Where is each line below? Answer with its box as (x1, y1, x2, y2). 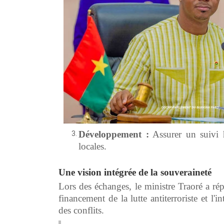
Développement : (78, 128, 149, 139)
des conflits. (58, 204, 104, 215)
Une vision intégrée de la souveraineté (58, 166, 211, 177)
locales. (78, 140, 106, 151)
